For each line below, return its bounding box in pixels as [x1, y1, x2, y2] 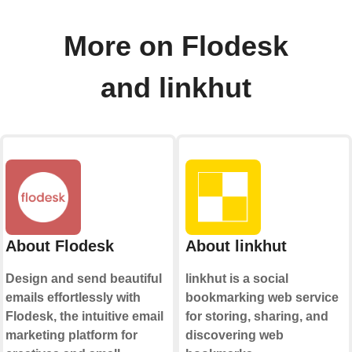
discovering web [185, 328, 284, 343]
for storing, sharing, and [185, 310, 328, 324]
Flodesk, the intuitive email [5, 310, 163, 324]
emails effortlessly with [5, 291, 141, 305]
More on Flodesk [64, 31, 288, 63]
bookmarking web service [185, 291, 339, 305]
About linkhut [185, 237, 287, 255]
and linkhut [101, 72, 251, 104]
